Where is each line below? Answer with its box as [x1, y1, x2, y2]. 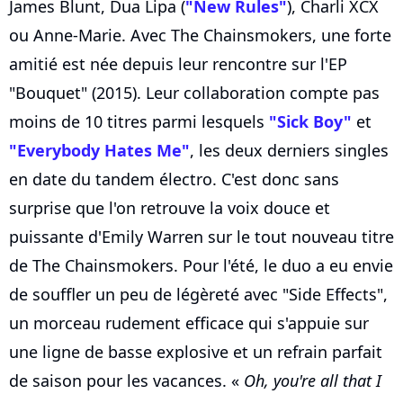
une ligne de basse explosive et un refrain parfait [9, 341, 382, 363]
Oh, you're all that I [244, 370, 381, 392]
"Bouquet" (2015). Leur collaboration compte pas [9, 82, 380, 104]
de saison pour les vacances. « [9, 370, 244, 392]
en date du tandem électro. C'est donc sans [9, 168, 339, 191]
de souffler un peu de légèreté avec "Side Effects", [9, 283, 388, 306]
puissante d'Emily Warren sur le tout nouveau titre [9, 226, 394, 248]
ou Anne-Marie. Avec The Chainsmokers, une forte [9, 24, 391, 47]
